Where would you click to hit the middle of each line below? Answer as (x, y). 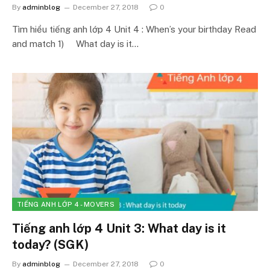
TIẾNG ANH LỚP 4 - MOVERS (66, 204)
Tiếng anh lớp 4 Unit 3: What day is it (119, 228)
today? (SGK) (50, 245)
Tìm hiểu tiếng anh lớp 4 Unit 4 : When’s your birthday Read (134, 29)
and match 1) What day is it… (75, 43)
